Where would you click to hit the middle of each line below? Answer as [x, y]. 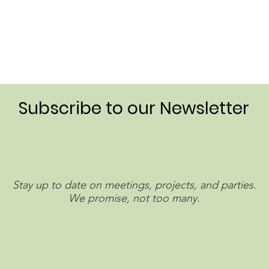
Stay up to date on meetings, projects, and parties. [134, 185]
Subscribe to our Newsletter [134, 108]
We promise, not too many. [134, 198]
